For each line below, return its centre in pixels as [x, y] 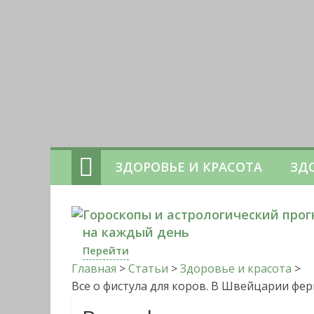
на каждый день [136, 232]
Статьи [148, 268]
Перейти [106, 250]
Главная [94, 268]
